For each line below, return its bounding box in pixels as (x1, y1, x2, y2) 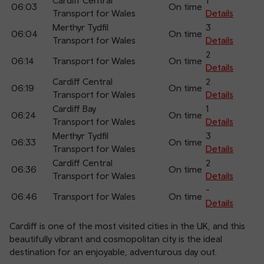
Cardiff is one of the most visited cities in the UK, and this (9, 220, 245, 231)
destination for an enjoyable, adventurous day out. (9, 246, 217, 257)
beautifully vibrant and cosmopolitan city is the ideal (9, 233, 222, 244)
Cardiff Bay (52, 103, 96, 114)
